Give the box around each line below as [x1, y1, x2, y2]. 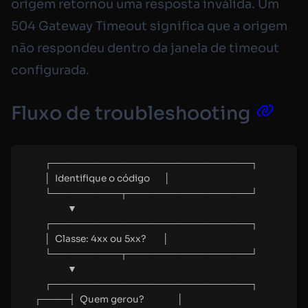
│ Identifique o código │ [44, 172, 170, 184]
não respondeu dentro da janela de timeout [11, 41, 279, 56]
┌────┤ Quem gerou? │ [34, 293, 184, 305]
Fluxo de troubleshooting [11, 101, 250, 125]
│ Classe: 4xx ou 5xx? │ [44, 232, 169, 245]
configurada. [11, 63, 89, 78]
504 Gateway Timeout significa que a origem [11, 19, 287, 34]
